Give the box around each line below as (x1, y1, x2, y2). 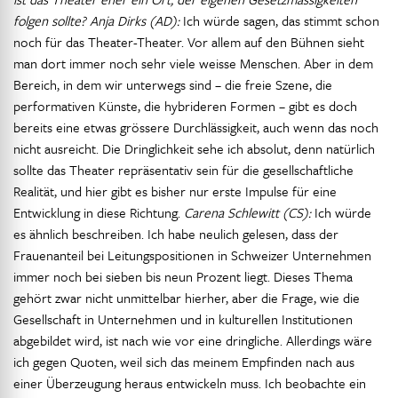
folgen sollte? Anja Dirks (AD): (13, 11, 179, 30)
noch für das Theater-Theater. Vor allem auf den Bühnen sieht (13, 32, 364, 52)
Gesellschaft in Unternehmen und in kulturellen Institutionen (13, 309, 353, 329)
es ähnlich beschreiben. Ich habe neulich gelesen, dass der (13, 224, 338, 243)
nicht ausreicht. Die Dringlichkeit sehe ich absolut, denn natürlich (13, 139, 375, 158)
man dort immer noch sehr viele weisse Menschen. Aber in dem (13, 53, 373, 73)
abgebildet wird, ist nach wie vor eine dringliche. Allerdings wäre (13, 330, 372, 350)
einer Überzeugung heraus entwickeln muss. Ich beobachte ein (13, 373, 366, 393)
